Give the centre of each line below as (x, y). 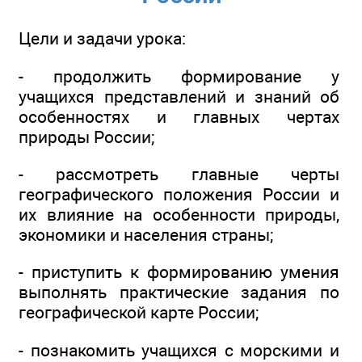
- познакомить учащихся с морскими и (179, 350)
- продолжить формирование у (179, 76)
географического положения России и (179, 195)
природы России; (86, 137)
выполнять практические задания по (179, 293)
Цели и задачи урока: (102, 39)
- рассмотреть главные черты (179, 175)
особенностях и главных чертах (179, 116)
